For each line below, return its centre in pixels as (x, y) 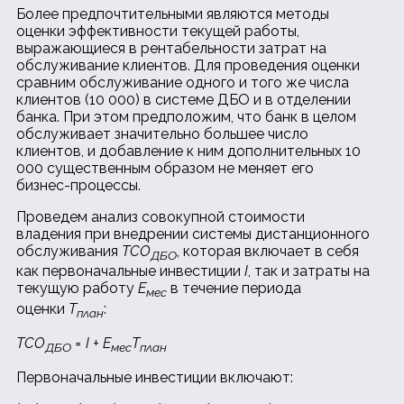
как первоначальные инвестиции (130, 271)
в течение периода (234, 289)
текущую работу (77, 289)
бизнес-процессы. (78, 186)
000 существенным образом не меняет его (165, 169)
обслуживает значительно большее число (162, 134)
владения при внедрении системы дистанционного (193, 234)
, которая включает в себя (268, 252)
